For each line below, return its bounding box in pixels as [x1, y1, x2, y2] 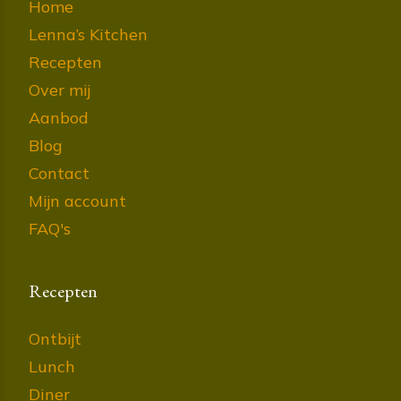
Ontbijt [29, 328, 81, 350]
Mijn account [29, 191, 126, 212]
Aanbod [29, 107, 89, 129]
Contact [29, 163, 90, 184]
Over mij [29, 80, 90, 101]
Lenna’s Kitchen [29, 24, 148, 46]
